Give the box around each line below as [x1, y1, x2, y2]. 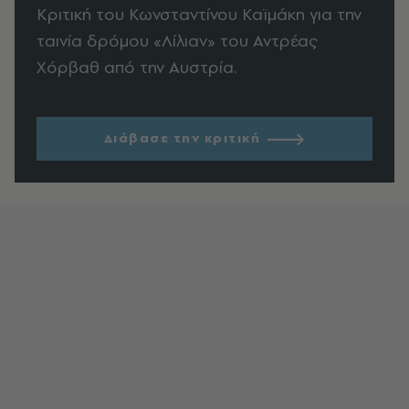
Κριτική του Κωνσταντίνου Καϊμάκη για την [37, 2, 362, 26]
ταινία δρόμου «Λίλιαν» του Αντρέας [37, 28, 318, 52]
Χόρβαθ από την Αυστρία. [37, 55, 236, 79]
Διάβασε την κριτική [103, 130, 260, 147]
